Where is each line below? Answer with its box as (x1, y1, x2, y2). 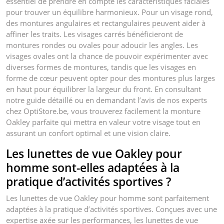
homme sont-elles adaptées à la (6, 159, 179, 175)
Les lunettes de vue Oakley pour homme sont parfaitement (6, 192, 209, 203)
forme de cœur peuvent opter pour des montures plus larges (6, 72, 215, 83)
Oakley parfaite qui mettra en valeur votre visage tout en (6, 116, 200, 127)
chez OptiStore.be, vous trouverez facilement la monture (6, 105, 200, 116)
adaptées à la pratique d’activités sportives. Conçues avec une (6, 203, 217, 214)
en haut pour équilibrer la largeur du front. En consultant (6, 83, 201, 94)
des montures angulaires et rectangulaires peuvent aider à (6, 17, 205, 28)
